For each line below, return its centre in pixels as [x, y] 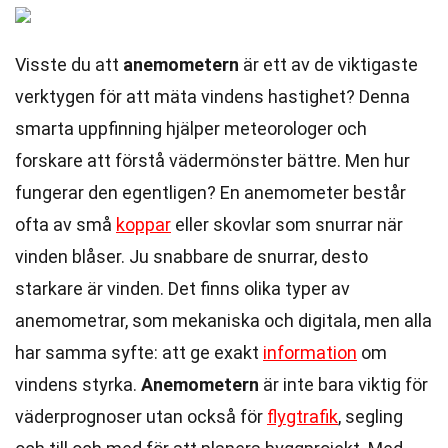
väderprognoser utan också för [141, 416]
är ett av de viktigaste [328, 64]
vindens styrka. [78, 384]
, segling [370, 416]
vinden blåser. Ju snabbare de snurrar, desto [191, 256]
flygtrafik [302, 416]
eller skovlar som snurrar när [287, 224]
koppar [143, 224]
